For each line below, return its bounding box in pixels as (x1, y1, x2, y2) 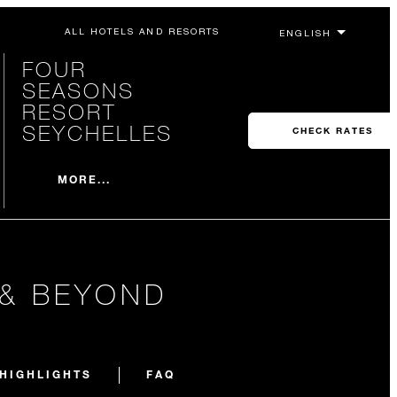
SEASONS (21, 77, 135, 103)
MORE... (57, 171, 112, 186)
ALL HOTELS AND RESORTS (64, 26, 220, 36)
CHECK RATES (292, 125, 373, 136)
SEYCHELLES (21, 120, 173, 145)
